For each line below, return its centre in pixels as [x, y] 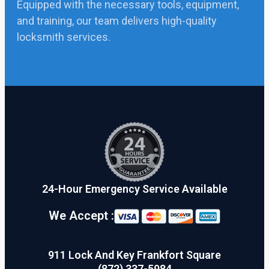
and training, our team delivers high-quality [117, 21]
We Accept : [81, 216]
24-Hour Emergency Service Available [134, 189]
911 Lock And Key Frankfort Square [134, 255]
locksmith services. [64, 37]
